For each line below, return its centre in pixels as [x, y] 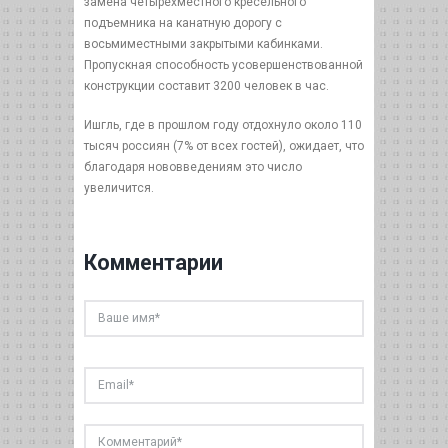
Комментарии [153, 262]
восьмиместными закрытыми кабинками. [203, 44]
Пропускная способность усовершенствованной [223, 65]
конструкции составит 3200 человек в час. [206, 86]
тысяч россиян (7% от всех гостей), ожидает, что [224, 146]
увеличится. [119, 188]
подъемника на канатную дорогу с [183, 23]
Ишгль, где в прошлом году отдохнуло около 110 [223, 125]
